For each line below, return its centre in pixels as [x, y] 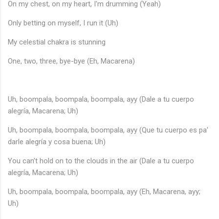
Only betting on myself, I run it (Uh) [63, 23]
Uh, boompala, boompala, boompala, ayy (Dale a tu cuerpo [101, 99]
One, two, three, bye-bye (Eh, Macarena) [71, 61]
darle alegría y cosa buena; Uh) [57, 142]
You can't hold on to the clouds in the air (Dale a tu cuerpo [101, 161]
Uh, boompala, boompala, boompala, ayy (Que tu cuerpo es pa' [108, 130]
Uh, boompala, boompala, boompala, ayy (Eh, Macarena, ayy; [104, 192]
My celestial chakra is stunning [57, 42]
